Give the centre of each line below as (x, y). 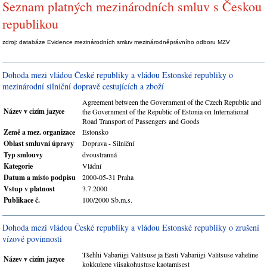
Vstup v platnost (29, 189)
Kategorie (18, 166)
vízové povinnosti (32, 239)
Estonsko (95, 132)
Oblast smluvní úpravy (39, 143)
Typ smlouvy (23, 155)
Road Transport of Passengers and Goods (141, 121)
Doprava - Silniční (108, 143)
